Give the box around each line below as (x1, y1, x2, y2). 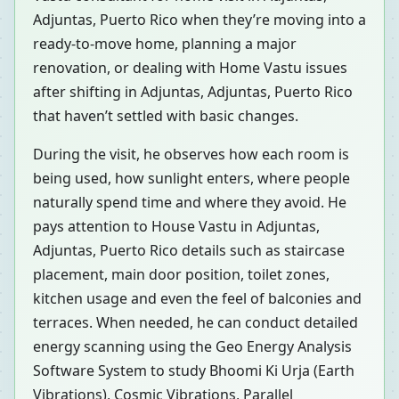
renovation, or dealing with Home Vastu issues (33, 58, 347, 78)
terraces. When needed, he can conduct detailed (33, 313, 358, 333)
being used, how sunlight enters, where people (33, 168, 350, 189)
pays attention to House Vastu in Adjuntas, (33, 216, 320, 237)
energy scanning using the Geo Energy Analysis (33, 337, 352, 357)
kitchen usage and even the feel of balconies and (33, 289, 362, 309)
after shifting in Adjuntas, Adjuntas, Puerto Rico (33, 82, 353, 102)
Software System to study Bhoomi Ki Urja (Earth (33, 361, 354, 381)
